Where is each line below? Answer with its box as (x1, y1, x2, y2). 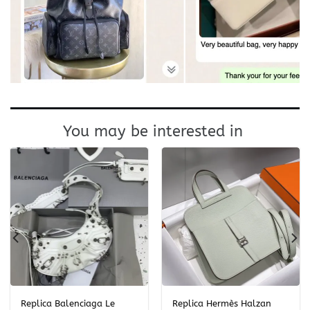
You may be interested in (62, 122, 248, 141)
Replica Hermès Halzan (172, 298, 271, 309)
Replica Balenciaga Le (20, 298, 115, 309)
